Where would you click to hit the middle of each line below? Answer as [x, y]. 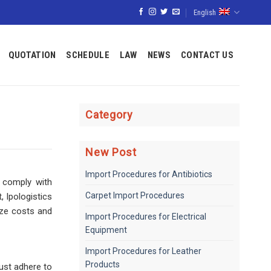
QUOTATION [32, 55]
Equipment [106, 230]
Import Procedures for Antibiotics [149, 174]
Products [103, 264]
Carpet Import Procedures [135, 195]
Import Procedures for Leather [143, 251]
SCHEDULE [88, 55]
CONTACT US [207, 55]
